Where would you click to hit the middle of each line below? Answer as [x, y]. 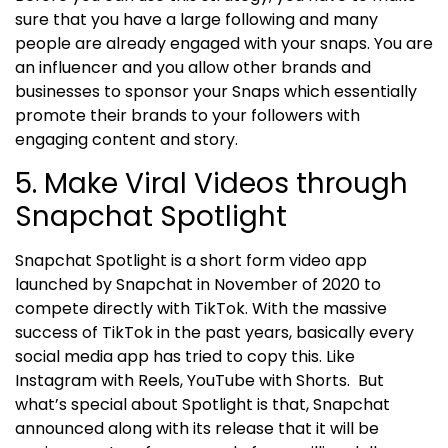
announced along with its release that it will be [197, 428]
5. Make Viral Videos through [211, 183]
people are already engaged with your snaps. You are [224, 44]
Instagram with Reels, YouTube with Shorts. [186, 380]
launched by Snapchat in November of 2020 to [198, 284]
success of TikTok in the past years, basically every [214, 332]
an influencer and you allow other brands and [193, 68]
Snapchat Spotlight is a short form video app [191, 260]
